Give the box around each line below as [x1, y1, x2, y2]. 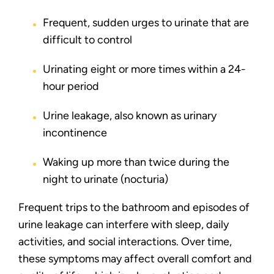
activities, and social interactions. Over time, [18, 235, 232, 248]
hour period [43, 80, 99, 93]
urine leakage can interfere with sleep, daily [18, 218, 229, 231]
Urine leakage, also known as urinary [43, 109, 217, 122]
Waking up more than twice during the [43, 155, 229, 169]
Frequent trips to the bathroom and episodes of [18, 201, 250, 214]
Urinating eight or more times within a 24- [43, 62, 246, 76]
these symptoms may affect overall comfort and [18, 252, 252, 265]
